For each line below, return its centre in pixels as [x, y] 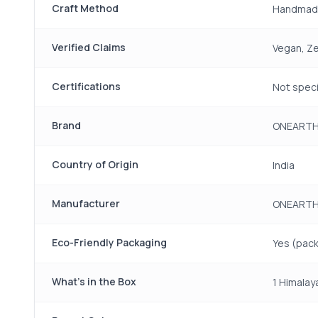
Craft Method [85, 8]
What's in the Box [94, 281]
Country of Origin [95, 164]
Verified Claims [89, 47]
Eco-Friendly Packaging [109, 242]
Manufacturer [86, 203]
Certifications [86, 86]
